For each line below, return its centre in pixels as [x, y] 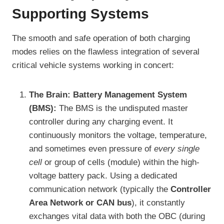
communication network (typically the [100, 189]
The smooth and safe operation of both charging [101, 38]
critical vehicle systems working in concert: [93, 65]
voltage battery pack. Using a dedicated [103, 176]
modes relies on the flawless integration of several [106, 52]
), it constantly [158, 203]
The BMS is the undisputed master [122, 108]
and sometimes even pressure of [91, 149]
